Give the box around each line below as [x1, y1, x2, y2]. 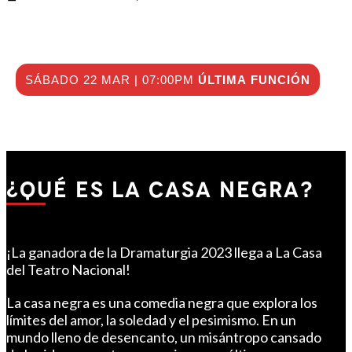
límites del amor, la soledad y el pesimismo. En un [6, 311, 296, 329]
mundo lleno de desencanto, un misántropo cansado [6, 328, 321, 346]
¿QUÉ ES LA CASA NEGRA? [6, 177, 313, 203]
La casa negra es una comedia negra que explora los [6, 294, 317, 312]
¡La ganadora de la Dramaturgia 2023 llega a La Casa [6, 244, 322, 262]
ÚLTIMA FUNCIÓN [197, 73, 310, 87]
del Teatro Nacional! [6, 261, 130, 279]
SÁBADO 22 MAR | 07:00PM [24, 73, 198, 87]
